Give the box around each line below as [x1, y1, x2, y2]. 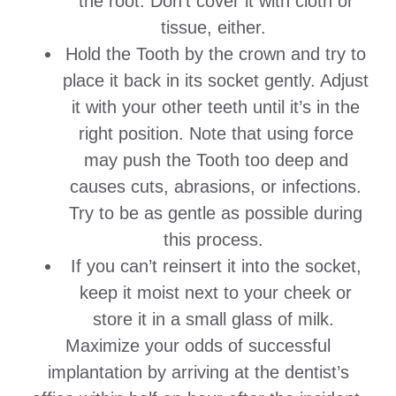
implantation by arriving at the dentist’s [47, 362, 349, 383]
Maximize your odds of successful [65, 336, 331, 356]
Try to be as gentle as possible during [69, 203, 362, 224]
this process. [163, 230, 269, 250]
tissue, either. [160, 18, 271, 38]
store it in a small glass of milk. [92, 309, 339, 330]
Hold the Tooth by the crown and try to [65, 44, 366, 65]
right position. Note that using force [78, 124, 354, 144]
